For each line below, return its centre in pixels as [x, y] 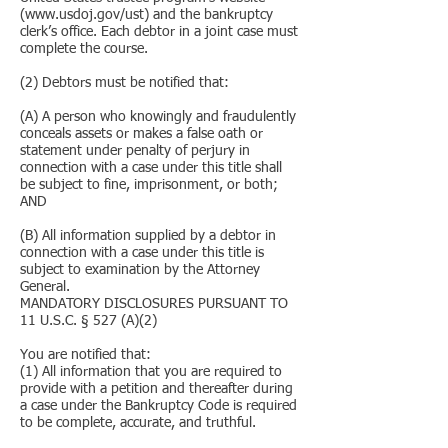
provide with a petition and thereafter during [156, 389]
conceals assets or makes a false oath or [141, 134]
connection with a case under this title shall [151, 168]
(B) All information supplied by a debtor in [148, 236]
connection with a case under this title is [142, 253]
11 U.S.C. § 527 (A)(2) [88, 321]
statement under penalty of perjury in [135, 151]
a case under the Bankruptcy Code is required [158, 406]
